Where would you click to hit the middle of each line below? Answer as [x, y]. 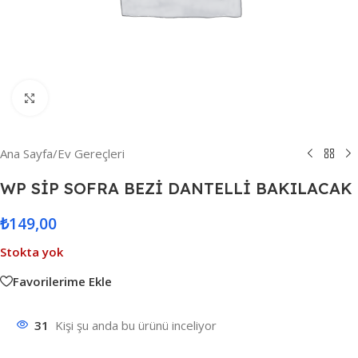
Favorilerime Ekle [62, 281]
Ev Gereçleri [91, 153]
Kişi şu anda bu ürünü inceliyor [136, 325]
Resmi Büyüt [82, 98]
